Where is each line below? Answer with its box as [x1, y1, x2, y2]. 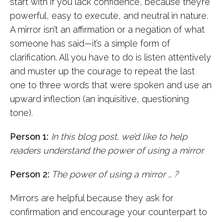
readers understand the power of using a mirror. [10, 145, 204, 156]
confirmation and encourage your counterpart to [10, 207, 207, 217]
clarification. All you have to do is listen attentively [10, 52, 211, 62]
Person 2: [10, 169, 50, 179]
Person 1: [10, 131, 51, 142]
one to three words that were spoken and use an [10, 80, 212, 90]
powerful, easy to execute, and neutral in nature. [10, 10, 208, 21]
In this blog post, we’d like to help [51, 131, 187, 142]
